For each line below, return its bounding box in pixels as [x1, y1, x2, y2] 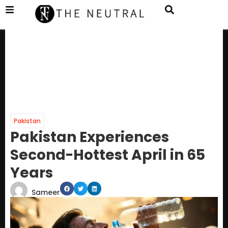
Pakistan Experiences [10, 127, 169, 148]
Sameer [32, 187, 60, 198]
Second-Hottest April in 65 [10, 145, 205, 165]
